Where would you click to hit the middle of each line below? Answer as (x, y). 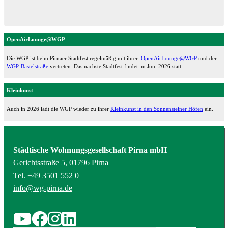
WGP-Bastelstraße (28, 66)
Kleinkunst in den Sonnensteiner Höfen (157, 109)
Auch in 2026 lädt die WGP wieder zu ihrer (59, 109)
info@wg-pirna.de (43, 188)
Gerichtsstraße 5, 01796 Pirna (61, 162)
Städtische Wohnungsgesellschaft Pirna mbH (90, 150)
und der (208, 58)
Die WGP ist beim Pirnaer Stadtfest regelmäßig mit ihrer (73, 58)
